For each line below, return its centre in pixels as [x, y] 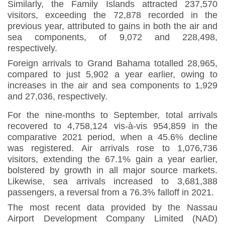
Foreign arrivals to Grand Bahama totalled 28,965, [113, 64]
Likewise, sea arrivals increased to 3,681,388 [113, 182]
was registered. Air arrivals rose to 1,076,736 [113, 148]
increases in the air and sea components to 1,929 [113, 86]
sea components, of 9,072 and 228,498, [113, 37]
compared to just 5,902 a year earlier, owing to [113, 75]
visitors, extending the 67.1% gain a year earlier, [113, 159]
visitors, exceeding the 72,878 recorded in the [113, 15]
